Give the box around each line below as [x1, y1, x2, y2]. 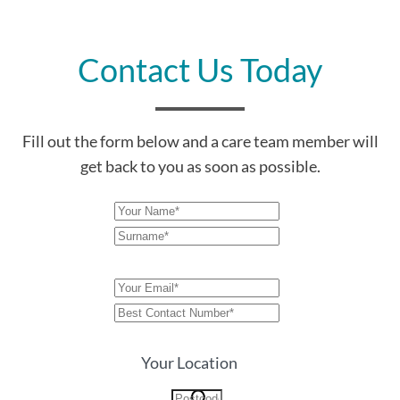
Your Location [140, 352, 237, 372]
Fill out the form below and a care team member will [21, 130, 379, 151]
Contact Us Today [78, 50, 322, 89]
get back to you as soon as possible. [79, 155, 321, 176]
